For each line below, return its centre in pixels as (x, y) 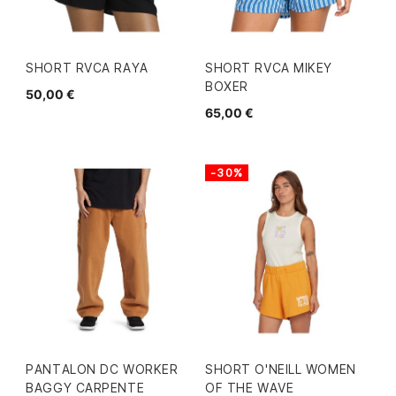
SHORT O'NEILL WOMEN (281, 369)
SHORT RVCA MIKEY (269, 67)
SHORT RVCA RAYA (87, 67)
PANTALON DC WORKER (102, 369)
